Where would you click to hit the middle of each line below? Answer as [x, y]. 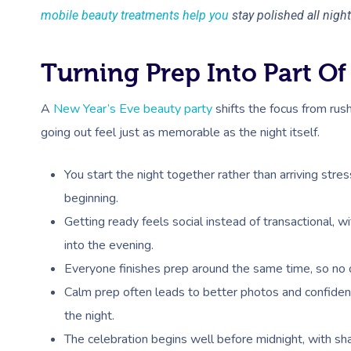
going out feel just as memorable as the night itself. [180, 132]
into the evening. [109, 245]
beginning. [91, 198]
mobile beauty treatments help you [135, 15]
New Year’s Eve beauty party [133, 109]
